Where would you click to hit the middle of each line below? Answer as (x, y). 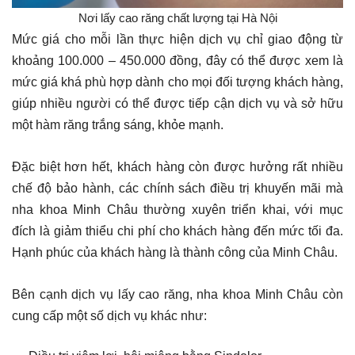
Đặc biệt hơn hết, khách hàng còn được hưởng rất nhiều (177, 166)
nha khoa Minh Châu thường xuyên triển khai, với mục (177, 209)
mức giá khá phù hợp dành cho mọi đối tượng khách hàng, (177, 82)
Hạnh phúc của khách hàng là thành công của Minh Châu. (175, 252)
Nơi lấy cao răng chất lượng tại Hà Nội (177, 17)
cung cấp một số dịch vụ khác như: (109, 315)
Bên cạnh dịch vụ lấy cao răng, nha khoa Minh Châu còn (177, 294)
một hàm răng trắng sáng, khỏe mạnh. (118, 124)
